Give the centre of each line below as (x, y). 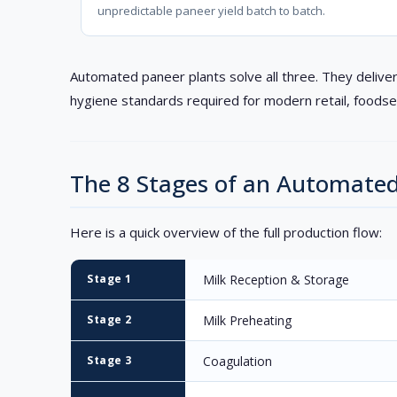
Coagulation (238, 362)
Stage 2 (109, 320)
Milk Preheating (248, 321)
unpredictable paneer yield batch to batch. (212, 11)
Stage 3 (109, 361)
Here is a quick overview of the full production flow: (226, 233)
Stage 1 (109, 279)
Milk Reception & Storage (276, 280)
